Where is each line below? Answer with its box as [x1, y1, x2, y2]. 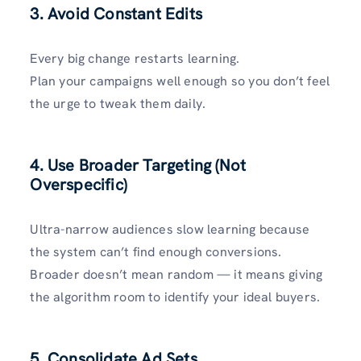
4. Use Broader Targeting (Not [30, 155, 247, 176]
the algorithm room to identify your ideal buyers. [30, 288, 321, 306]
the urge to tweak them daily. [30, 95, 206, 113]
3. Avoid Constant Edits [30, 3, 202, 25]
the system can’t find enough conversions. [30, 243, 282, 261]
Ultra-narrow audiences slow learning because [30, 221, 310, 239]
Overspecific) [30, 174, 127, 196]
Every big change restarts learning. [30, 50, 240, 68]
